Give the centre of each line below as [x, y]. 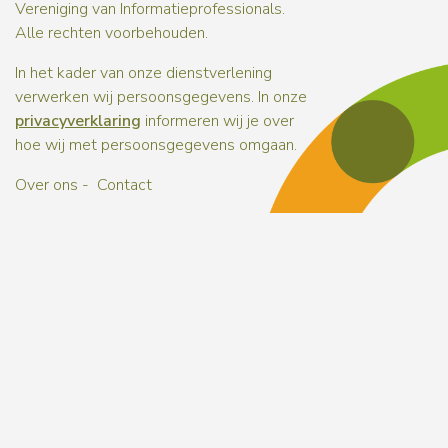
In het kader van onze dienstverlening [143, 73]
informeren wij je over [217, 121]
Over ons [46, 185]
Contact [124, 185]
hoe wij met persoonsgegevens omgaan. [156, 145]
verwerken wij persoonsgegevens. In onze [161, 97]
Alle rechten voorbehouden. [111, 33]
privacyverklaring [78, 121]
